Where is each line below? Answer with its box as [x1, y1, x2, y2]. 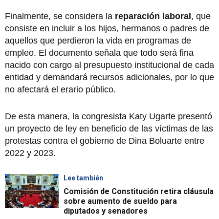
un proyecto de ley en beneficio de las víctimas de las [5, 123, 213, 133]
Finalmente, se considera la [5, 11, 115, 21]
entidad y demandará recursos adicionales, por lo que [5, 72, 214, 82]
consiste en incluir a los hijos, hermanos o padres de [5, 23, 209, 33]
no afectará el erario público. [5, 84, 118, 94]
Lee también [64, 174, 103, 182]
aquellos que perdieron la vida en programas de [5, 35, 191, 45]
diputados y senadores [64, 206, 148, 216]
